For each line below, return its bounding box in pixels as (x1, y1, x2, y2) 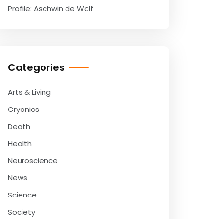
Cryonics (8, 104, 39, 114)
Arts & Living (8, 87, 51, 97)
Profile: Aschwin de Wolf (8, 3, 93, 14)
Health (8, 138, 32, 149)
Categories (8, 61, 65, 74)
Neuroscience (8, 155, 58, 166)
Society (8, 207, 35, 217)
